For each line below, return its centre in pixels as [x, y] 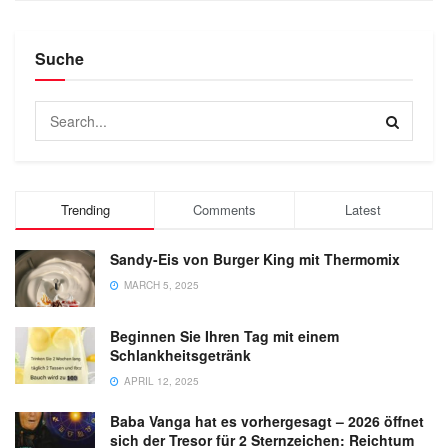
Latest [363, 210]
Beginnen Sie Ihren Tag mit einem [224, 336]
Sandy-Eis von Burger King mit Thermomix [255, 259]
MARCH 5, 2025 [160, 285]
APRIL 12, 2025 [160, 381]
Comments [224, 210]
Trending [85, 210]
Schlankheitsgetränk [180, 355]
